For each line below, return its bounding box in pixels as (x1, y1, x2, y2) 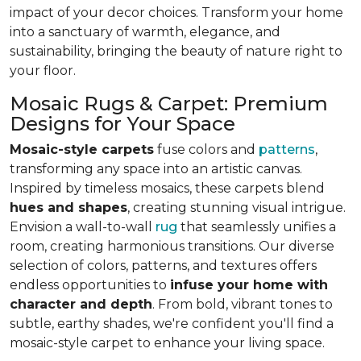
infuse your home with (170, 277, 328, 293)
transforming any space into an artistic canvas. (10, 161, 302, 177)
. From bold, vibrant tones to (152, 297, 333, 313)
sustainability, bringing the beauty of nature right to (10, 44, 342, 60)
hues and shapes (10, 200, 127, 216)
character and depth (10, 297, 152, 313)
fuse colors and (154, 142, 259, 158)
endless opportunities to (10, 277, 170, 293)
